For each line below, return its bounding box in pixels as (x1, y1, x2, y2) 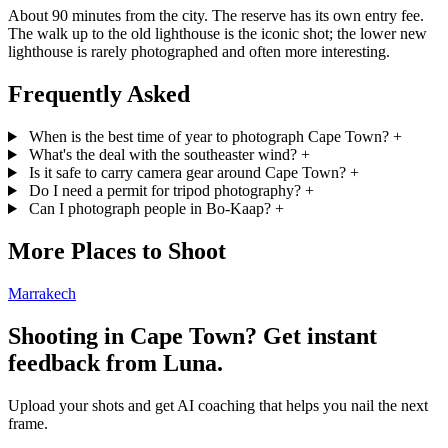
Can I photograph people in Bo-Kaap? (28, 200, 271, 217)
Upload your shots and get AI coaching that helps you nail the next (8, 396, 428, 414)
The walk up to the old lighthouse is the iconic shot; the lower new (8, 25, 427, 43)
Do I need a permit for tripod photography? (28, 182, 301, 199)
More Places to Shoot (8, 237, 226, 264)
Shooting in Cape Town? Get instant (8, 322, 377, 349)
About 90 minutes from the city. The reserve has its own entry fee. (8, 7, 424, 25)
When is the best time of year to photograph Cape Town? (28, 128, 389, 145)
